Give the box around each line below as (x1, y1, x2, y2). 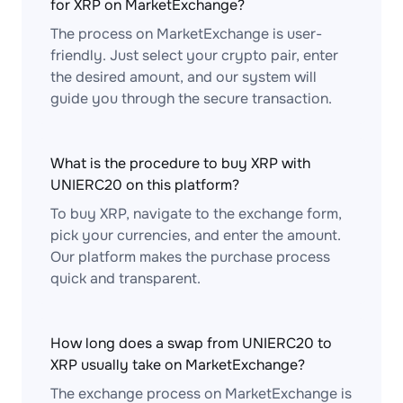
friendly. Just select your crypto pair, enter (50, 46, 338, 65)
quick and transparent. (50, 269, 201, 288)
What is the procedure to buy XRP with (50, 154, 310, 173)
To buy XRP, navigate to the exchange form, (50, 204, 342, 223)
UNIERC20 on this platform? (50, 175, 239, 194)
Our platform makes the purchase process (50, 247, 330, 266)
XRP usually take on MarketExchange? (50, 355, 305, 374)
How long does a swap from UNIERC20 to (50, 334, 332, 353)
